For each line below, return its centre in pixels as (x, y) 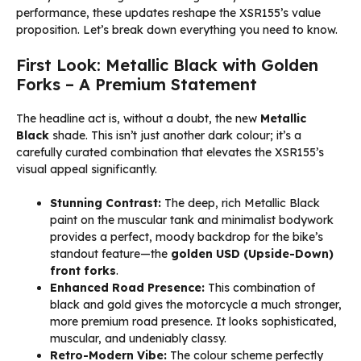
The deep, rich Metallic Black (241, 203)
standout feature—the (110, 254)
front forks (83, 271)
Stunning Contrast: (106, 203)
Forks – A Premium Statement (137, 85)
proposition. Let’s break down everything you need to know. (177, 30)
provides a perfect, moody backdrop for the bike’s (187, 237)
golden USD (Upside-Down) (252, 254)
